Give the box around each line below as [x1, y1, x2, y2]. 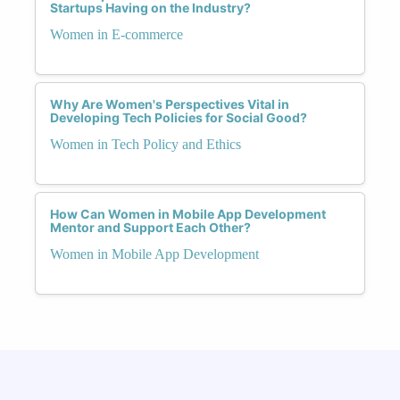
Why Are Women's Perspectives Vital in [50, 96, 289, 112]
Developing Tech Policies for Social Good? [50, 109, 307, 125]
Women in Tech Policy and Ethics [50, 136, 241, 152]
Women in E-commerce [50, 26, 183, 42]
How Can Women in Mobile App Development [50, 205, 326, 221]
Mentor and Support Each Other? [50, 219, 251, 235]
